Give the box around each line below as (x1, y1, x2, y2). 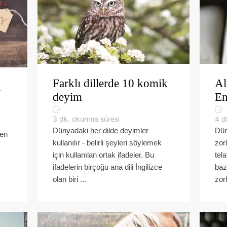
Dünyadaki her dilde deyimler (53, 126, 148, 135)
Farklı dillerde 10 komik (53, 77, 168, 90)
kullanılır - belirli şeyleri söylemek (53, 138, 162, 147)
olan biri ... (53, 175, 86, 183)
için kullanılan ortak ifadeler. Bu (53, 150, 154, 159)
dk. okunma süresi (59, 115, 120, 123)
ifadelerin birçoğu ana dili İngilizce (53, 163, 162, 171)
